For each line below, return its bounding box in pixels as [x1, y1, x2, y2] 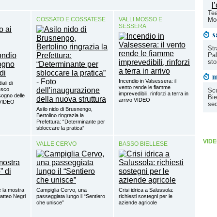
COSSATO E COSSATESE [36, 16, 106, 23]
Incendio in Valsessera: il [119, 78, 176, 84]
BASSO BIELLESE [119, 140, 168, 148]
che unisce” [36, 200, 64, 206]
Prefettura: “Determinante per [36, 119, 105, 125]
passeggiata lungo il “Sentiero [36, 193, 105, 200]
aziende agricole [119, 200, 157, 206]
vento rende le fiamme [119, 84, 170, 91]
